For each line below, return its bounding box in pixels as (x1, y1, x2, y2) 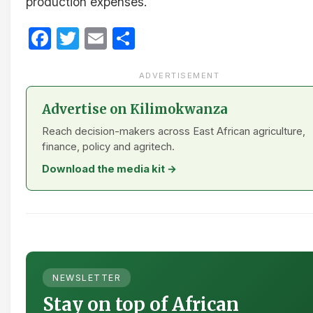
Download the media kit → (42, 163, 177, 176)
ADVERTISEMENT (138, 71, 220, 81)
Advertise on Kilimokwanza (42, 101, 228, 118)
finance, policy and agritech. (42, 140, 175, 154)
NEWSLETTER (52, 272, 121, 284)
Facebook (51, 24, 155, 52)
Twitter (79, 24, 154, 52)
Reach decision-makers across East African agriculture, (42, 125, 305, 138)
